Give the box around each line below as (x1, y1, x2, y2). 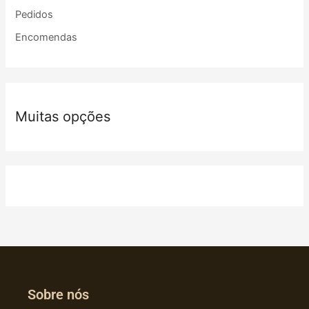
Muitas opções (15, 108, 111, 126)
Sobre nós (28, 286, 89, 303)
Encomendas (15, 31, 78, 44)
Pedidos (15, 8, 54, 21)
